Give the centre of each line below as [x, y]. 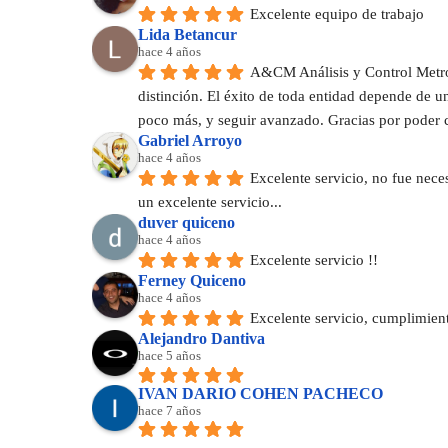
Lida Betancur [187, 35]
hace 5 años [169, 356]
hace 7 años [169, 410]
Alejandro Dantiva [201, 339]
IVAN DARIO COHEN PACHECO [260, 393]
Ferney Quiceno [192, 281]
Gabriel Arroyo [190, 141]
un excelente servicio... [210, 202]
